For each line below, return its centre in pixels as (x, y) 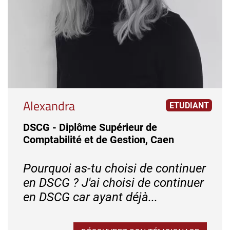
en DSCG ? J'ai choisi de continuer (113, 183)
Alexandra (49, 106)
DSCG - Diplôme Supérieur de (90, 128)
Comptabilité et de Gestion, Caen (99, 140)
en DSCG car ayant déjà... (90, 197)
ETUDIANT (189, 105)
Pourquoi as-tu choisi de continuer (114, 169)
